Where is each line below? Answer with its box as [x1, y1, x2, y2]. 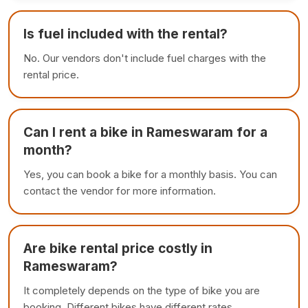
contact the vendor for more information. [23, 184, 216, 197]
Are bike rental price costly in [23, 240, 212, 256]
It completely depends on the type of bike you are [23, 283, 260, 297]
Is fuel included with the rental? [23, 25, 228, 42]
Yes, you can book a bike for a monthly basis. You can [23, 167, 277, 181]
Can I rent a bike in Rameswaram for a [23, 124, 267, 140]
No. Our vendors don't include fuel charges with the [23, 51, 266, 65]
